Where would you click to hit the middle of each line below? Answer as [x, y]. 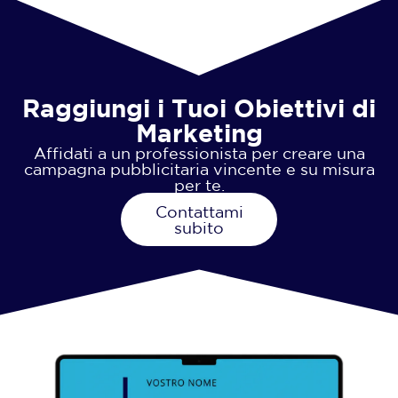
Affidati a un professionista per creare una [199, 153]
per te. [199, 185]
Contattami [199, 211]
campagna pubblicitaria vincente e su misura [199, 169]
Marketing [199, 132]
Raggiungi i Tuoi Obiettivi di [199, 107]
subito [199, 227]
